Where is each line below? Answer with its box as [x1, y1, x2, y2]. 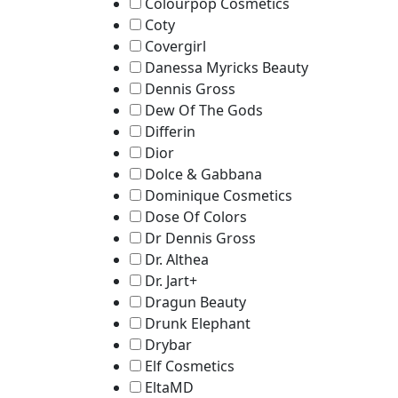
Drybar [145, 335, 192, 354]
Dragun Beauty [145, 292, 246, 312]
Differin [145, 122, 195, 141]
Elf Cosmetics [145, 356, 235, 376]
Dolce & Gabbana [145, 164, 262, 184]
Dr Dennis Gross [145, 228, 256, 248]
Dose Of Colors [145, 207, 247, 227]
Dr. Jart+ [145, 271, 197, 291]
